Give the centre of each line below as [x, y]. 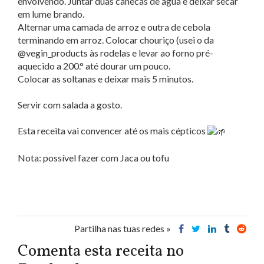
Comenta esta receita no [101, 251]
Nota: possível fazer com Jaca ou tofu [93, 157]
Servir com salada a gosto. [70, 104]
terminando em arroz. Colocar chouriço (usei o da [116, 39]
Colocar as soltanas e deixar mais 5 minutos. [105, 78]
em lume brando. [51, 14]
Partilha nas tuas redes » [123, 228]
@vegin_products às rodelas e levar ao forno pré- [115, 52]
